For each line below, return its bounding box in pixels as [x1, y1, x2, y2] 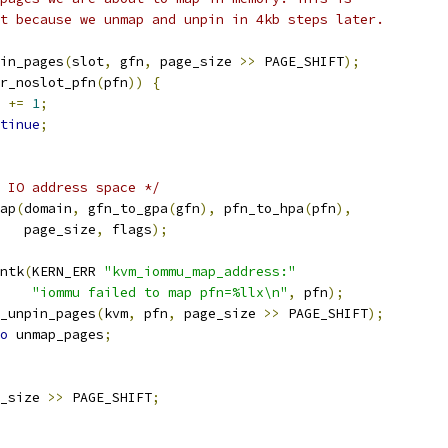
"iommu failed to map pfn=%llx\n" [32, 284, 288, 301]
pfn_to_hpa [216, 200, 304, 217]
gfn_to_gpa [80, 200, 168, 217]
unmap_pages [8, 326, 104, 343]
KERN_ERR [32, 263, 104, 280]
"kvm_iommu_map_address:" [104, 263, 296, 280]
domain [24, 200, 72, 217]
